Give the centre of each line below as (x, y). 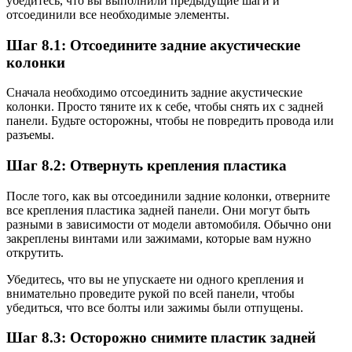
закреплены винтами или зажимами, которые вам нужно (159, 238)
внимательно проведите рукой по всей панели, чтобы (150, 293)
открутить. (35, 252)
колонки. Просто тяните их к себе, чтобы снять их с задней (165, 107)
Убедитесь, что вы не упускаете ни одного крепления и (155, 279)
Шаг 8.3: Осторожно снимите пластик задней (161, 338)
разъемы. (30, 135)
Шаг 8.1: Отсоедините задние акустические (153, 45)
